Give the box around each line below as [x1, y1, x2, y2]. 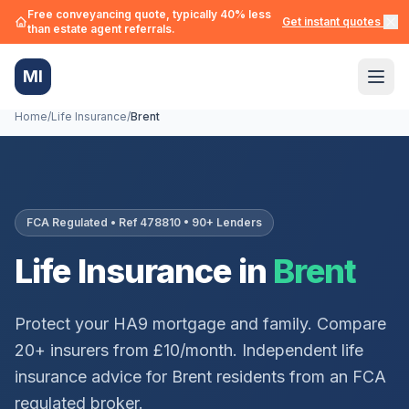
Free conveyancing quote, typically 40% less [27, 7, 271, 21]
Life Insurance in [15, 251, 267, 291]
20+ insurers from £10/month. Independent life [15, 341, 363, 360]
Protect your [15, 314, 113, 333]
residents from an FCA [212, 367, 386, 386]
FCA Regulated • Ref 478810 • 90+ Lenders [26, 215, 262, 229]
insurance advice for [15, 367, 172, 386]
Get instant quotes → [282, 15, 394, 28]
